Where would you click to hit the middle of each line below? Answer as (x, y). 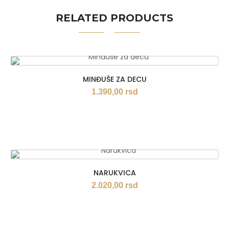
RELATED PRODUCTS (114, 18)
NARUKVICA (114, 173)
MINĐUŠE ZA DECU (114, 79)
